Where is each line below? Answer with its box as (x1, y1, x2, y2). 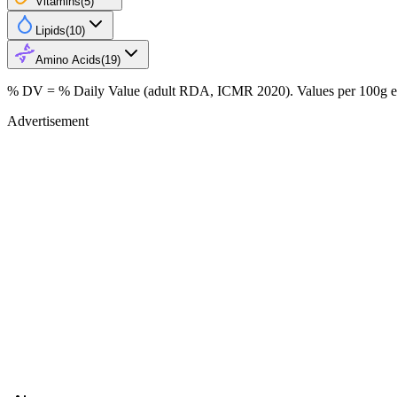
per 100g (338, 82, 387, 98)
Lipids (35, 23, 66, 37)
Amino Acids (35, 52, 101, 66)
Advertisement (7, 113, 89, 128)
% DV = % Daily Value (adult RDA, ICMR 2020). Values (7, 82, 338, 98)
